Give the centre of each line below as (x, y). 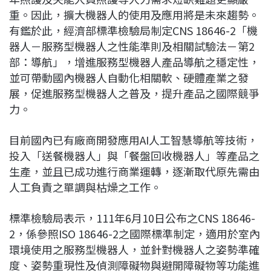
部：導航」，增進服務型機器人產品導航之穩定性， (134, 61)
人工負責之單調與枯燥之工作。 (85, 187)
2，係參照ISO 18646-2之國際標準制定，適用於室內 (135, 233)
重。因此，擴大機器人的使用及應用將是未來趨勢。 (134, 14)
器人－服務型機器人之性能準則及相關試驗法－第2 (132, 46)
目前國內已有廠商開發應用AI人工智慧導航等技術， (133, 139)
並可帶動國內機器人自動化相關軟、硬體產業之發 (129, 77)
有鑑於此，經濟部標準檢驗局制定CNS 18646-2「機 (133, 30)
